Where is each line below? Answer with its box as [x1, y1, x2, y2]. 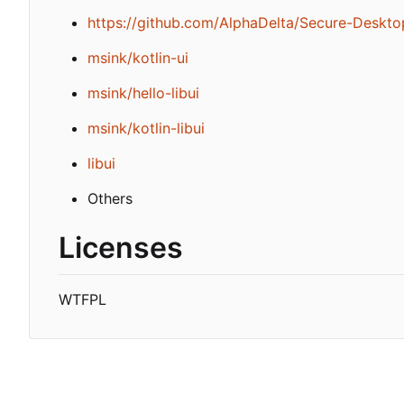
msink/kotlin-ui [87, 48, 188, 67]
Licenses [59, 229, 183, 265]
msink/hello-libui [87, 83, 199, 102]
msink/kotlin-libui [87, 118, 205, 137]
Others [87, 188, 133, 207]
